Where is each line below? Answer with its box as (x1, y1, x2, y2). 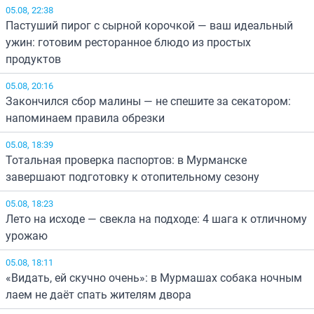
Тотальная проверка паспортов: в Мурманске (6, 152, 247, 168)
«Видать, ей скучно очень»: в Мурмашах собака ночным (6, 270, 302, 286)
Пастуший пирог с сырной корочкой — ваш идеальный (6, 18, 293, 34)
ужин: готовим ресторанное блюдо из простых (6, 34, 251, 50)
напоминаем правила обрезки (6, 110, 165, 126)
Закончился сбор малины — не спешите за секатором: (6, 93, 291, 109)
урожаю (6, 228, 48, 244)
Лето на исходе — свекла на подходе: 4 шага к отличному (6, 211, 307, 227)
